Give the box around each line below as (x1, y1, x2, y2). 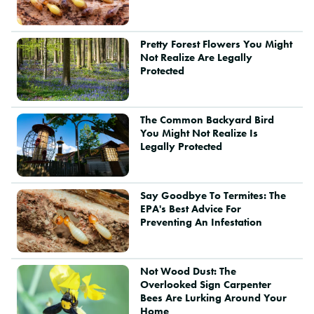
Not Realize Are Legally (139, 50, 252, 65)
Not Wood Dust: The (139, 264, 236, 279)
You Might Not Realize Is (139, 126, 258, 141)
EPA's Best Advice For (139, 202, 241, 217)
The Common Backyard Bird (139, 113, 274, 128)
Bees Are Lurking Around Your (139, 291, 287, 306)
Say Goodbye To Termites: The (139, 189, 286, 203)
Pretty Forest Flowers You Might (139, 37, 292, 52)
